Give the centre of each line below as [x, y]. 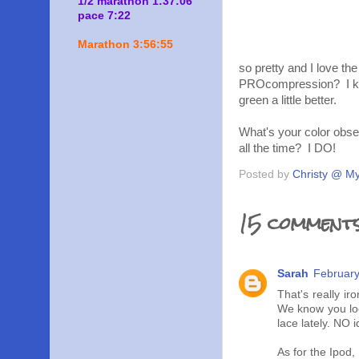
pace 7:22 [104, 15]
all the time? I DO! [287, 148]
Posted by [266, 174]
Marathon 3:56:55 [125, 44]
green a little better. [288, 100]
